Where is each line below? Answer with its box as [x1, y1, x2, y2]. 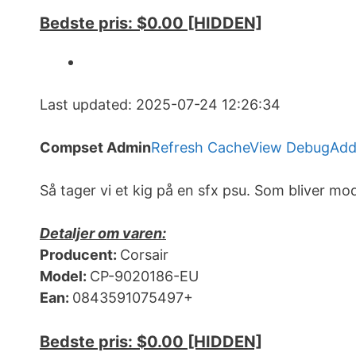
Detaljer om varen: [40, 225, 166, 242]
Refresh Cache [151, 139, 250, 157]
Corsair [120, 246, 168, 264]
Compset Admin [40, 139, 151, 157]
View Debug [250, 139, 330, 157]
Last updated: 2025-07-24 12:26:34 [40, 96, 281, 114]
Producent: [40, 246, 120, 264]
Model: [40, 268, 90, 285]
